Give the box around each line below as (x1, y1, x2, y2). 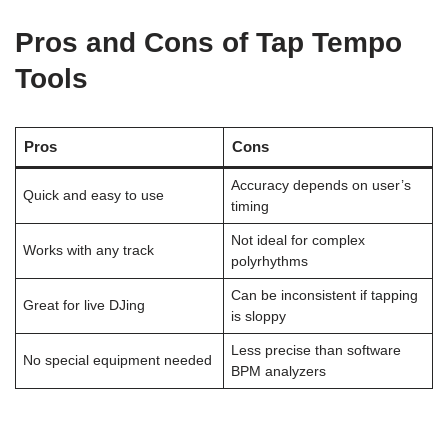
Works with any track (22, 243, 154, 258)
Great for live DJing (22, 298, 145, 313)
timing (230, 199, 269, 214)
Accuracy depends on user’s (230, 178, 411, 193)
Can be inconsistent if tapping (230, 288, 418, 303)
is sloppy (230, 309, 286, 324)
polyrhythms (230, 254, 308, 269)
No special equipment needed (22, 353, 212, 368)
